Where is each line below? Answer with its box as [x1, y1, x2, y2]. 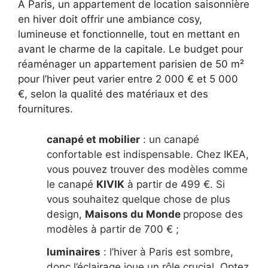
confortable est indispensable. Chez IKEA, [47, 148, 249, 160]
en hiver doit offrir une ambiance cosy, [18, 13, 202, 26]
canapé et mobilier [47, 133, 140, 145]
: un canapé [140, 133, 199, 145]
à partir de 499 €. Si [124, 178, 225, 190]
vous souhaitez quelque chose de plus [47, 193, 230, 205]
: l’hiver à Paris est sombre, [100, 246, 233, 258]
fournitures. [18, 103, 73, 115]
